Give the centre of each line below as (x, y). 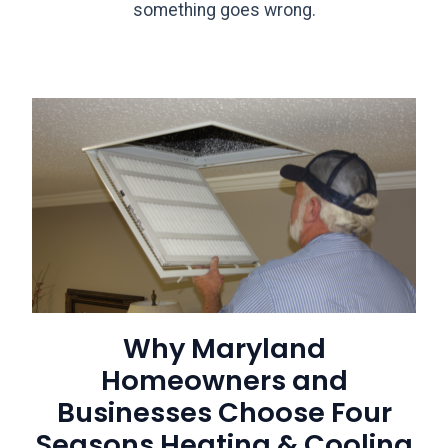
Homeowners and (224, 381)
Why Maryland (224, 349)
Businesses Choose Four (224, 413)
